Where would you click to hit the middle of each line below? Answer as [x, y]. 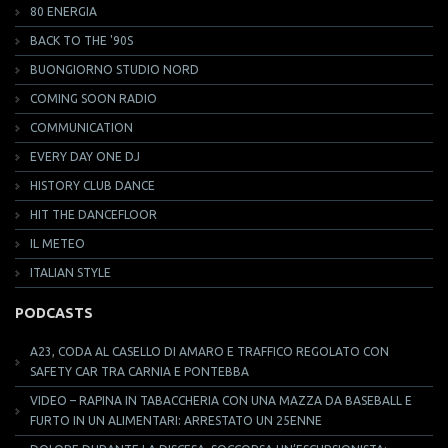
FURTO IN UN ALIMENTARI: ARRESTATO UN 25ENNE [176, 420]
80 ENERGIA [63, 11]
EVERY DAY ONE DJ [85, 156]
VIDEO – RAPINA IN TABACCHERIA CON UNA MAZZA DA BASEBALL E [221, 400]
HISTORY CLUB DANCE [92, 185]
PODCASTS [54, 313]
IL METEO [57, 243]
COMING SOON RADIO [93, 98]
